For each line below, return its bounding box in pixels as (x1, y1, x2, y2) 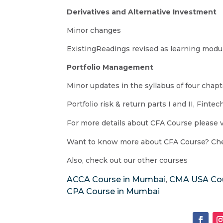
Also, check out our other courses (67, 155, 188, 165)
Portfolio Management (67, 62, 154, 72)
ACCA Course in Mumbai (67, 174, 166, 184)
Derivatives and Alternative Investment (67, 7, 217, 16)
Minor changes (67, 25, 121, 35)
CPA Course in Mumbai (67, 186, 160, 196)
